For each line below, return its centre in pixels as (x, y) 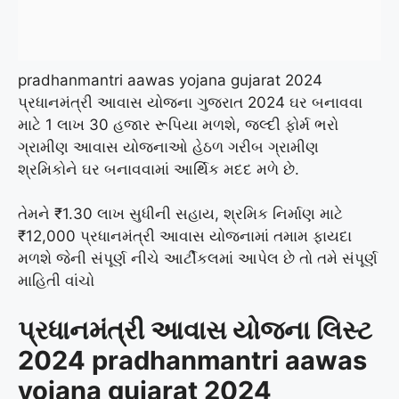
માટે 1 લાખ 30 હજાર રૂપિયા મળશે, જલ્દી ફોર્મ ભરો (178, 124)
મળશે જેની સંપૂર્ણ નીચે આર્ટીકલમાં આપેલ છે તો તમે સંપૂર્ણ (198, 259)
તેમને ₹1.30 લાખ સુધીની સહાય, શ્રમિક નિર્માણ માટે (180, 214)
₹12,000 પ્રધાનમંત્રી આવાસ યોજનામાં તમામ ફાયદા (185, 236)
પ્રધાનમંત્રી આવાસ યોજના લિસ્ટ (195, 330)
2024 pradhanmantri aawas (192, 360)
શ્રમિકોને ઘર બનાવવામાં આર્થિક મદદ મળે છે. (159, 169)
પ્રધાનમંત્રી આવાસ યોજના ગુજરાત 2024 (154, 102)
